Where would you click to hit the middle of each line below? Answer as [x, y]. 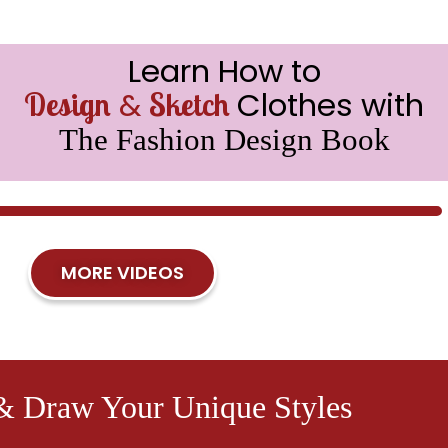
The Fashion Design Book [224, 139]
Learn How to [224, 71]
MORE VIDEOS [122, 273]
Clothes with [330, 105]
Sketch [193, 104]
